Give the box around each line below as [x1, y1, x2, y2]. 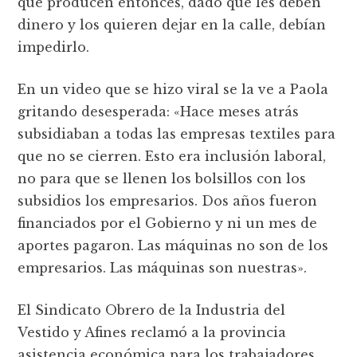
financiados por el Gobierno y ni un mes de [18, 215, 318, 232]
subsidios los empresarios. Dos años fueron [18, 193, 318, 210]
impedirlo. [18, 39, 90, 56]
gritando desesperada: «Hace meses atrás [18, 104, 300, 120]
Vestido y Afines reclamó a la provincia [18, 324, 287, 341]
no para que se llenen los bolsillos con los [18, 171, 307, 187]
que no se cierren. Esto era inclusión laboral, [18, 148, 327, 165]
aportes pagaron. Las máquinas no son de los [18, 237, 329, 254]
